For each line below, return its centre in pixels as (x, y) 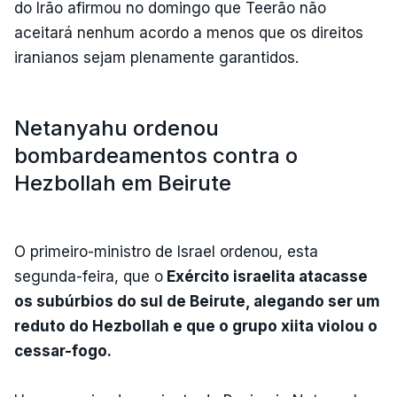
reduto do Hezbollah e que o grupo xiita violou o (196, 326)
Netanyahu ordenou (117, 128)
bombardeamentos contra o (156, 155)
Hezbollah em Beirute (123, 183)
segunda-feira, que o (89, 276)
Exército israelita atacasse (265, 276)
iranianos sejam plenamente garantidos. (156, 57)
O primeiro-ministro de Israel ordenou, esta (166, 251)
